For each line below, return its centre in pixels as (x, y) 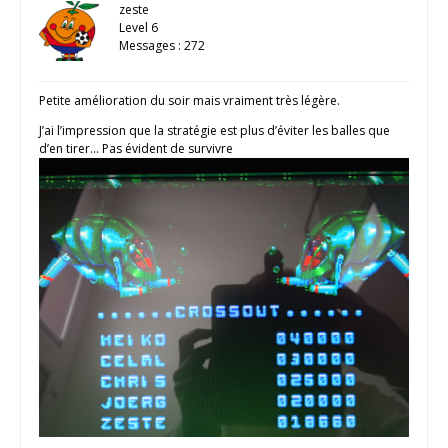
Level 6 (138, 27)
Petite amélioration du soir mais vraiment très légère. (189, 100)
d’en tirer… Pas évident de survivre (137, 148)
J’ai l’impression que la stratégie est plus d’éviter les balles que (214, 130)
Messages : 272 (162, 45)
